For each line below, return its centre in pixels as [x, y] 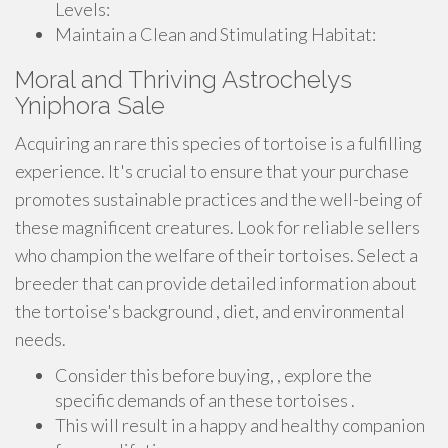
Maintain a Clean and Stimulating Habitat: [215, 34]
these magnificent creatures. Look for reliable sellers [217, 227]
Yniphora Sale [90, 105]
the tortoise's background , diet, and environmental [210, 311]
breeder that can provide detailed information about [216, 283]
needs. [40, 339]
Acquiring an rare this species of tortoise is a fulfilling [218, 143]
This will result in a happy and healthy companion [240, 425]
